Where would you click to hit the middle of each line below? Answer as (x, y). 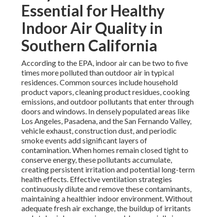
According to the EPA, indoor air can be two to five (105, 63)
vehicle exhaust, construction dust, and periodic (99, 131)
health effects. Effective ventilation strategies (97, 179)
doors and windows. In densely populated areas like (105, 111)
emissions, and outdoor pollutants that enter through (108, 102)
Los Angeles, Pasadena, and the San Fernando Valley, (106, 121)
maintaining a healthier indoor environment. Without (107, 199)
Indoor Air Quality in (92, 28)
